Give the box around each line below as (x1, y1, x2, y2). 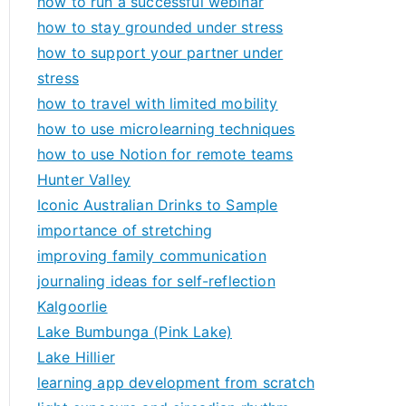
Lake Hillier (37, 348, 115, 366)
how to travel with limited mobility (37, 94, 278, 112)
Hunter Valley (37, 170, 131, 188)
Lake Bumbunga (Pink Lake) (37, 323, 232, 341)
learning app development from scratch (37, 373, 314, 391)
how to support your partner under (37, 43, 284, 62)
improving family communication (37, 246, 266, 265)
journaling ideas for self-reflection (37, 272, 275, 290)
